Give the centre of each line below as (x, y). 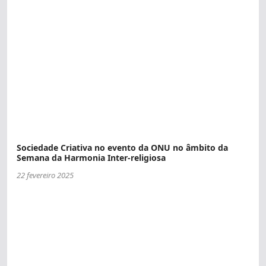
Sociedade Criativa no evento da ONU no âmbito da (122, 148)
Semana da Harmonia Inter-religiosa (91, 158)
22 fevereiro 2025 (45, 175)
